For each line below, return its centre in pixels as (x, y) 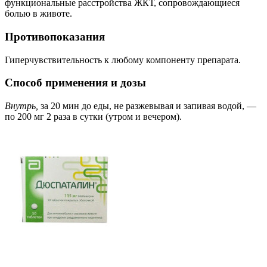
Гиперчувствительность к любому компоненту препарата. (123, 60)
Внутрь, (21, 106)
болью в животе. (38, 14)
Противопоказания (55, 37)
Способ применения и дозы (75, 83)
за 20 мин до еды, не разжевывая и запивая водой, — (147, 106)
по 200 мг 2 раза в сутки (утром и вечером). (93, 117)
